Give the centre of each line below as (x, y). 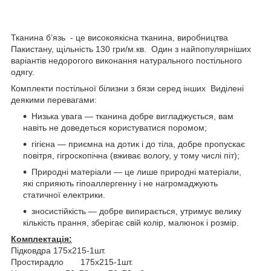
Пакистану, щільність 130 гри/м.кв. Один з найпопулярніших (131, 49)
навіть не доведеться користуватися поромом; (115, 128)
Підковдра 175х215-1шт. (58, 251)
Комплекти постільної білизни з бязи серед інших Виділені (127, 89)
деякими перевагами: (54, 100)
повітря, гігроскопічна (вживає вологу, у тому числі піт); (131, 156)
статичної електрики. (64, 195)
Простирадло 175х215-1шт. (72, 262)
